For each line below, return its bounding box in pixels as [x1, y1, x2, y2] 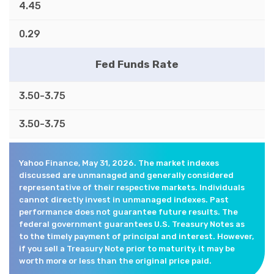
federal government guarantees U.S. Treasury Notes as [19, 219, 245, 229]
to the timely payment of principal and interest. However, [19, 231, 254, 241]
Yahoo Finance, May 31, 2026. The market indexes [19, 158, 219, 168]
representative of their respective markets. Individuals [19, 182, 245, 192]
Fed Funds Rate [95, 57, 179, 70]
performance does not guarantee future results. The [19, 207, 238, 217]
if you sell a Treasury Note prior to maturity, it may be [19, 243, 235, 253]
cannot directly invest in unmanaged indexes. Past [19, 194, 229, 204]
